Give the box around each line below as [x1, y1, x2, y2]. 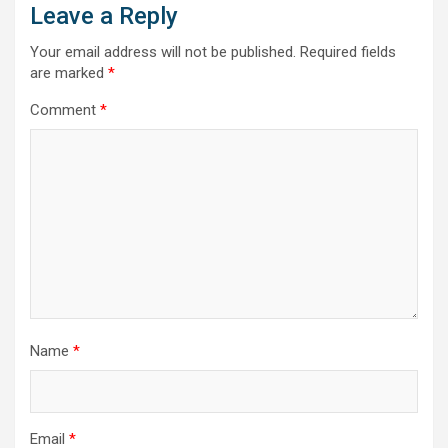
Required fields [300, 42, 396, 61]
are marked [30, 63, 108, 82]
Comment [30, 100, 100, 119]
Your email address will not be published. [30, 42, 296, 61]
